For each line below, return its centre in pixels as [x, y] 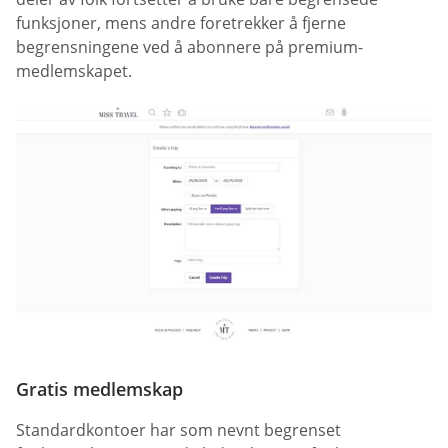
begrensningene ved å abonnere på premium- [189, 47]
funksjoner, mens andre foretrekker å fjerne [181, 23]
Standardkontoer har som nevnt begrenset [178, 429]
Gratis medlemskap [99, 388]
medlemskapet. [74, 71]
